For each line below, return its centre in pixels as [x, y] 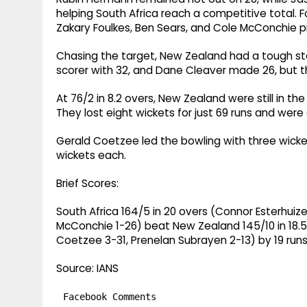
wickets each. [91, 156]
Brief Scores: [87, 184]
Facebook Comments [110, 297]
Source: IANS [87, 269]
